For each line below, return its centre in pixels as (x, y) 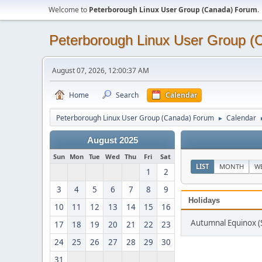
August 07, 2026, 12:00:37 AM (101, 70)
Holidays (204, 200)
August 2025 (112, 140)
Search (127, 95)
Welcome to (69, 10)
